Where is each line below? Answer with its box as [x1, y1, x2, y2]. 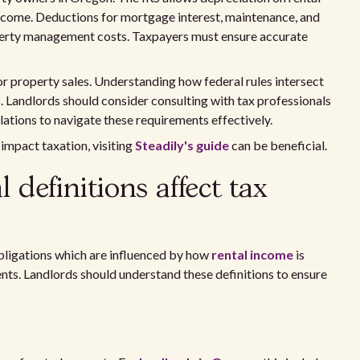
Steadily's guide [135, 137, 229, 153]
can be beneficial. [229, 137, 327, 153]
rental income [211, 247, 293, 262]
